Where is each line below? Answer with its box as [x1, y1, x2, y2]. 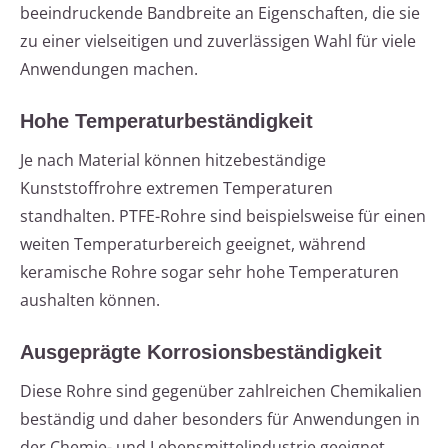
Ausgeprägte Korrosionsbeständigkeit [20, 341, 382, 364]
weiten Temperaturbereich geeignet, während [20, 233, 366, 256]
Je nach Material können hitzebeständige [20, 149, 326, 172]
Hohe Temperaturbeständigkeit [20, 110, 313, 133]
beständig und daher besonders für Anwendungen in [20, 408, 420, 431]
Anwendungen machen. [20, 58, 198, 81]
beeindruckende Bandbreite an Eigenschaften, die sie [20, 2, 420, 25]
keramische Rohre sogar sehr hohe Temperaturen [20, 261, 399, 284]
